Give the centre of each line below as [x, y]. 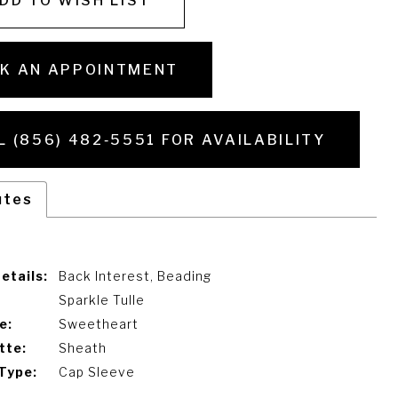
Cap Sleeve [96, 372]
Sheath [82, 348]
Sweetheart [98, 324]
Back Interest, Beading [135, 276]
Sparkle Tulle [101, 300]
